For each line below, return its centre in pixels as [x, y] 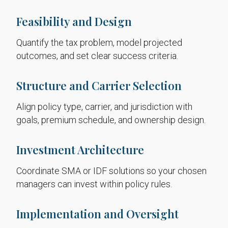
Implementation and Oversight [97, 214]
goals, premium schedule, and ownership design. [111, 120]
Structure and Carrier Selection [99, 85]
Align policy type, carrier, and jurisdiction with [104, 107]
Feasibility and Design [74, 21]
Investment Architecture [80, 150]
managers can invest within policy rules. [94, 184]
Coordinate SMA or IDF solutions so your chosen [111, 171]
